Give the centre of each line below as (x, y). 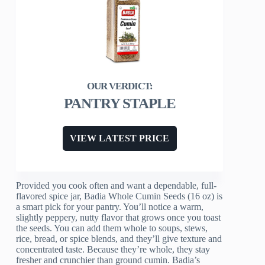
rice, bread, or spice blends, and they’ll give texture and (119, 239)
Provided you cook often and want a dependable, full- (117, 186)
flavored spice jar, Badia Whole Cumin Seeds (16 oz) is (119, 196)
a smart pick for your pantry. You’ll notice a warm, (110, 207)
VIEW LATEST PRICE (120, 138)
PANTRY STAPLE (119, 104)
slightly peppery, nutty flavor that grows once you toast (119, 218)
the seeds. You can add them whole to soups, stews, (112, 228)
